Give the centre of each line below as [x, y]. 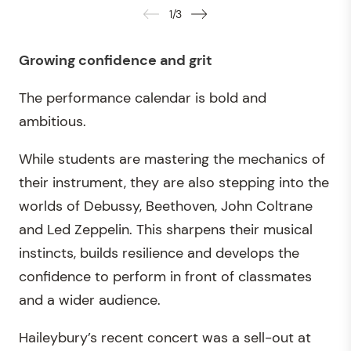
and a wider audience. [90, 300]
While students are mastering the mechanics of [172, 159]
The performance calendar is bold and [143, 98]
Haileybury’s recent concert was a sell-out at [165, 338]
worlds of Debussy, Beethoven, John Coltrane [166, 206]
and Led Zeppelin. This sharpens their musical [166, 230]
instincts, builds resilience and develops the [159, 253]
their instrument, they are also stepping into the [174, 183]
